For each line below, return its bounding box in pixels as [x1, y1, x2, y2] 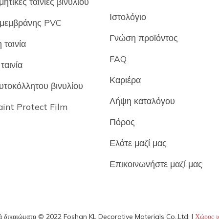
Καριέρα [109, 74, 141, 85]
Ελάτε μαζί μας [109, 137, 167, 148]
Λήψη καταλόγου [109, 95, 175, 106]
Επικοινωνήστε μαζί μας [109, 158, 202, 169]
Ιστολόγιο [109, 11, 146, 22]
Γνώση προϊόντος [109, 32, 178, 43]
